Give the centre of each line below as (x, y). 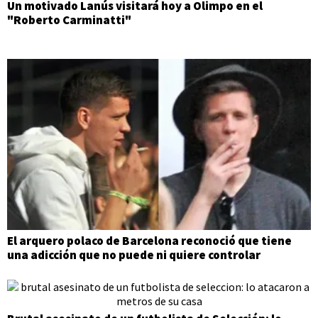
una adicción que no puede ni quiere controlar (134, 254)
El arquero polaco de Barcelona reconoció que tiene (149, 240)
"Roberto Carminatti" (69, 20)
